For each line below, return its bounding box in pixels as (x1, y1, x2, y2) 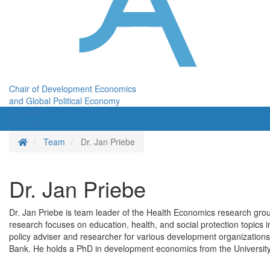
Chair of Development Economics (9, 83, 136, 95)
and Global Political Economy (9, 95, 120, 107)
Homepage (27, 135, 69, 148)
